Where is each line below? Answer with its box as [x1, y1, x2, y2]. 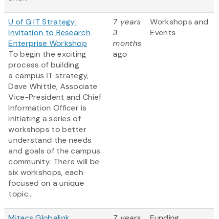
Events [150, 27, 176, 38]
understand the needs [8, 135, 92, 146]
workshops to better [8, 124, 87, 135]
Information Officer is [8, 103, 87, 113]
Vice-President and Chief [8, 92, 102, 103]
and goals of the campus [8, 146, 101, 156]
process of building [8, 60, 80, 70]
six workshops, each [8, 167, 84, 178]
